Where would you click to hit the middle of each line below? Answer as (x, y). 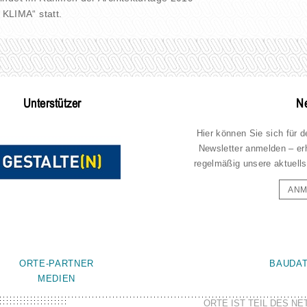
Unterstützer (52, 105)
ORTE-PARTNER (57, 263)
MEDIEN (57, 278)
